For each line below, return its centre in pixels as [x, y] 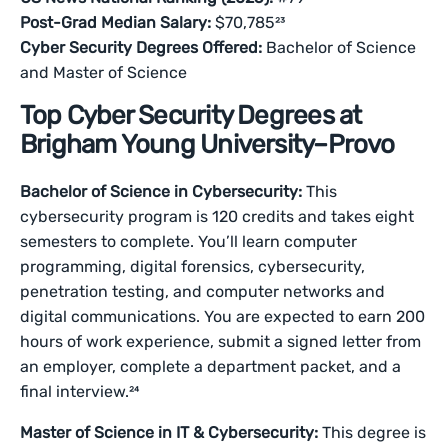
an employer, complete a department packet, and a [211, 366]
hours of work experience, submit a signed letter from [221, 341]
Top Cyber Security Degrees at [191, 115]
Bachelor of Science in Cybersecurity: [163, 191]
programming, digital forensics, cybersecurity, [193, 266]
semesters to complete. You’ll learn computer [189, 241]
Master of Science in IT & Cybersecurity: [171, 432]
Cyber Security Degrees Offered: [141, 47]
